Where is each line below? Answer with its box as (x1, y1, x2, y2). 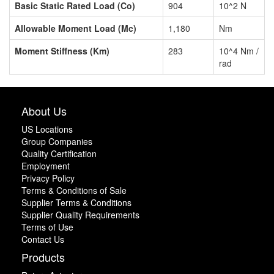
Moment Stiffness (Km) (15, 45, 109, 57)
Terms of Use (21, 221, 73, 234)
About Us (21, 103, 67, 119)
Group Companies (21, 135, 92, 148)
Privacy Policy (21, 172, 75, 185)
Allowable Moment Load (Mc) (15, 22, 136, 35)
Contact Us (21, 233, 64, 246)
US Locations (21, 123, 73, 136)
